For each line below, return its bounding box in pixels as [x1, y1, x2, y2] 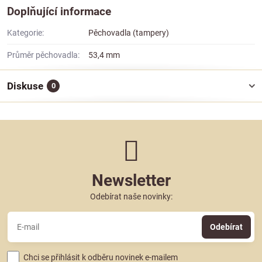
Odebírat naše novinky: [89, 192, 173, 201]
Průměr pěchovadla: [7, 50, 80, 60]
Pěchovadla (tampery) [88, 28, 169, 37]
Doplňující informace [7, 5, 111, 18]
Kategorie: [7, 28, 44, 37]
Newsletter [91, 171, 171, 190]
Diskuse [7, 80, 43, 92]
